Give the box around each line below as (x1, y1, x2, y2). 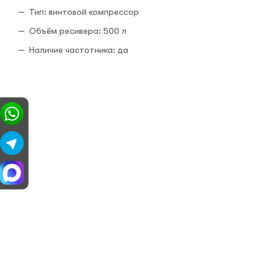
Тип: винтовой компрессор (29, 6, 139, 17)
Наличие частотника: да (29, 44, 128, 55)
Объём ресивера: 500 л (29, 25, 126, 36)
